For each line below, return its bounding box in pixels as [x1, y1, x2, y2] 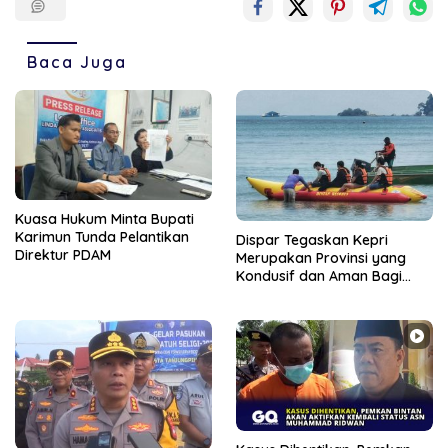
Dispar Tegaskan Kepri [236, 231, 388, 250]
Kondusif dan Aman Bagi [236, 267, 402, 286]
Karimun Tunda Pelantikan [15, 228, 189, 247]
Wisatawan [236, 285, 310, 304]
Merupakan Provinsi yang [236, 249, 406, 268]
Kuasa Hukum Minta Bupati [15, 210, 194, 229]
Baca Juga [27, 51, 127, 72]
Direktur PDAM [15, 246, 111, 265]
